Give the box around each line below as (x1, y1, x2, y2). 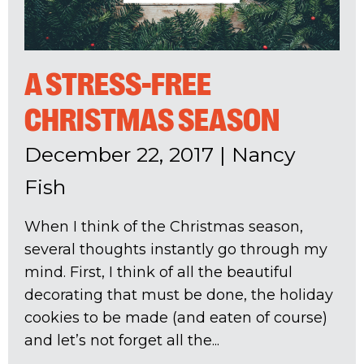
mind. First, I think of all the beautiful (24, 263, 292, 282)
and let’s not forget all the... (24, 331, 219, 350)
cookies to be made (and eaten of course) (24, 309, 327, 327)
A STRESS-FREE (24, 66, 211, 104)
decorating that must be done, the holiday (24, 286, 333, 305)
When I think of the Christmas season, (24, 218, 303, 236)
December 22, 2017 (24, 142, 214, 167)
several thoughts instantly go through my (24, 240, 327, 259)
